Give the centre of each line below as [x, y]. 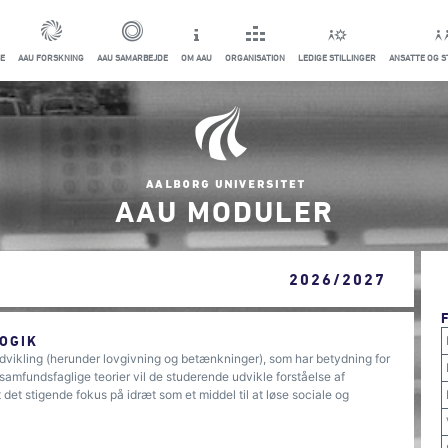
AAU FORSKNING [51, 57]
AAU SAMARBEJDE [132, 57]
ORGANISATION [255, 57]
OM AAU [196, 57]
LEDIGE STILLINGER [337, 57]
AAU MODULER [224, 210]
